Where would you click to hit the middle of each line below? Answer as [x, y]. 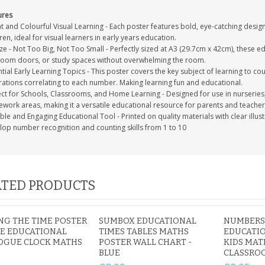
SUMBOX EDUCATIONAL [148, 221]
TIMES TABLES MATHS [144, 232]
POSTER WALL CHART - [146, 242]
